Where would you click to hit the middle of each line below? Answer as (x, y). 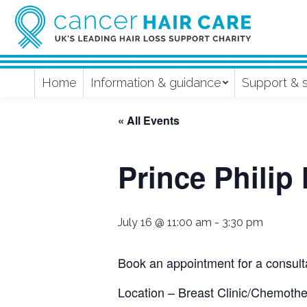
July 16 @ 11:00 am (165, 222)
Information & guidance (156, 83)
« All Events (149, 120)
